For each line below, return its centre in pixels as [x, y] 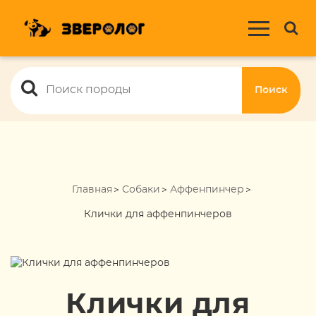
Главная [92, 190]
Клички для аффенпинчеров [158, 214]
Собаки [141, 190]
